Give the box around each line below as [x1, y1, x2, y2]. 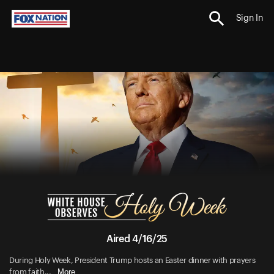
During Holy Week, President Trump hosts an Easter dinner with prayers [9, 256, 256, 264]
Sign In [235, 14, 263, 23]
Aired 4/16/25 [106, 234, 168, 244]
